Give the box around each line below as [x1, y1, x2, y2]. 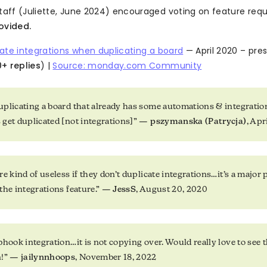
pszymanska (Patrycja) [150, 117, 247, 127]
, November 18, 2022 [75, 253, 157, 263]
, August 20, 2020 [136, 185, 208, 195]
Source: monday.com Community [52, 60, 202, 72]
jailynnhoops [20, 253, 76, 263]
